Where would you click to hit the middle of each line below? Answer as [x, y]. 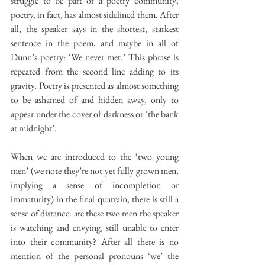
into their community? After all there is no [95, 241]
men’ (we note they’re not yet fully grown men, [95, 170]
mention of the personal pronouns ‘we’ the [95, 256]
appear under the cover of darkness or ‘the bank [95, 114]
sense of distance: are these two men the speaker [95, 213]
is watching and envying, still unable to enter [95, 227]
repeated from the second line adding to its [95, 71]
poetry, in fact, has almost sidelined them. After [95, 14]
